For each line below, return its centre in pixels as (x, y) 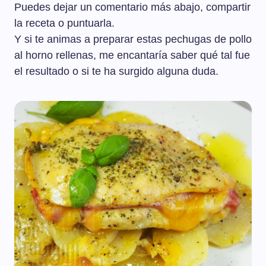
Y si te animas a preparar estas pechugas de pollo (133, 39)
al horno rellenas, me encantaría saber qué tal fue (132, 56)
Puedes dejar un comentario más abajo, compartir (132, 7)
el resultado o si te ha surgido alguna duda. (116, 72)
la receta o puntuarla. (64, 23)
